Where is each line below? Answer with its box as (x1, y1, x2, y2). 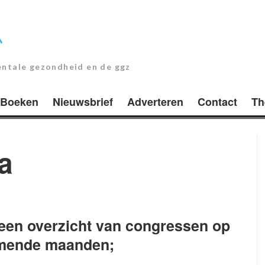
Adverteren (127, 93, 183, 109)
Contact (198, 93, 237, 109)
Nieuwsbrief (53, 93, 113, 109)
